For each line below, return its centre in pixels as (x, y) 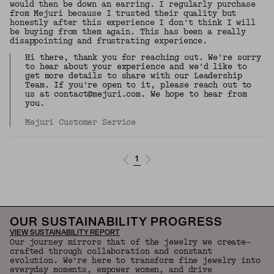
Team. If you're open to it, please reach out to (139, 85)
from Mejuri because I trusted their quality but (123, 14)
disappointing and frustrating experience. (109, 41)
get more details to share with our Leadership (134, 76)
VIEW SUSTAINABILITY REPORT (65, 233)
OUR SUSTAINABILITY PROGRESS (116, 223)
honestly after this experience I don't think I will (133, 23)
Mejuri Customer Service (81, 123)
